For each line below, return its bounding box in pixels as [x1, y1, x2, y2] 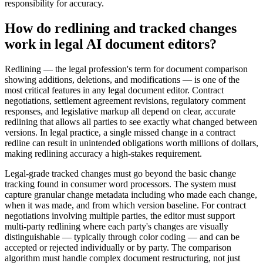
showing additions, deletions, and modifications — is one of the [5, 74, 240, 85]
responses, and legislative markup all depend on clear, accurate [5, 106, 235, 116]
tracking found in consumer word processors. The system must [5, 178, 236, 189]
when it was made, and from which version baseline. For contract [5, 200, 246, 210]
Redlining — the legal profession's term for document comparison [5, 63, 248, 74]
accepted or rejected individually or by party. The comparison [5, 242, 231, 252]
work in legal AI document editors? [5, 36, 217, 52]
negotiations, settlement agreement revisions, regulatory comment [5, 95, 245, 106]
